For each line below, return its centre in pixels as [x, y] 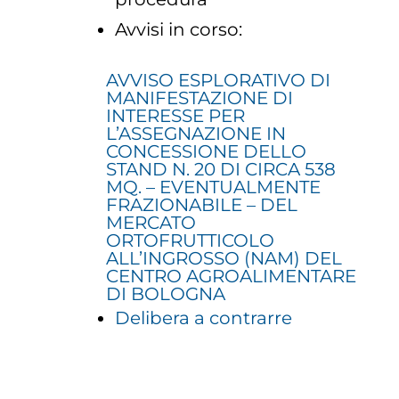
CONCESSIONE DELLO [207, 152]
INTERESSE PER [176, 116]
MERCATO [151, 223]
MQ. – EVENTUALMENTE [214, 187]
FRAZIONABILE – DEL [202, 205]
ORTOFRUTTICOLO [191, 241]
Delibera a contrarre [204, 318]
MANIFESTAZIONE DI [200, 98]
